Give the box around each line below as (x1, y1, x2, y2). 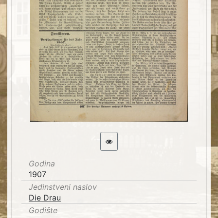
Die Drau (29, 193, 61, 202)
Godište (29, 205, 57, 215)
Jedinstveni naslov (29, 182, 97, 192)
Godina (29, 159, 55, 168)
